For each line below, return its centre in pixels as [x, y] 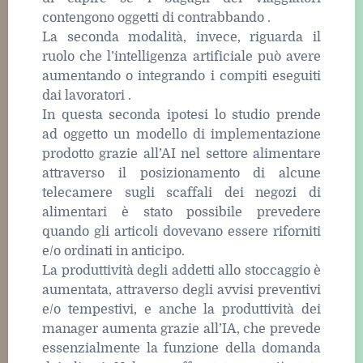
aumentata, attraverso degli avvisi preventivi [181, 290]
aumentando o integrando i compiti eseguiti [181, 76]
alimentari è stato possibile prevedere [181, 212]
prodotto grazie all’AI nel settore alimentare [181, 154]
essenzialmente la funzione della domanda [181, 348]
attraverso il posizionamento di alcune [181, 173]
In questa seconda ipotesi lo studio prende [181, 115]
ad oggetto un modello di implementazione [181, 134]
